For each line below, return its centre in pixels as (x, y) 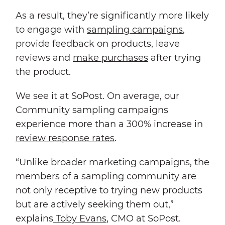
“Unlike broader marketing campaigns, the (113, 162)
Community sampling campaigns (92, 110)
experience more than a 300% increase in (109, 124)
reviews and (44, 58)
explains (34, 218)
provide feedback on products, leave (98, 43)
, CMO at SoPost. (144, 218)
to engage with (51, 29)
